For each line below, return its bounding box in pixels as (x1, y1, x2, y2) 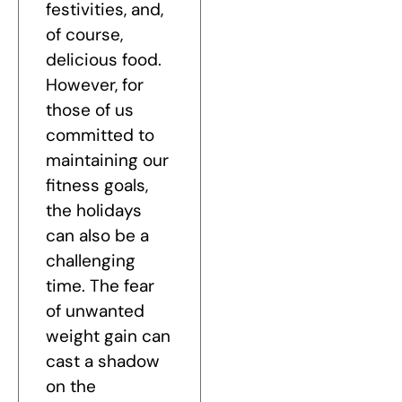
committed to (46, 124, 154, 147)
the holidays (46, 199, 142, 223)
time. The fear (46, 275, 154, 298)
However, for (46, 74, 144, 97)
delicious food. (46, 48, 162, 72)
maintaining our (46, 149, 169, 172)
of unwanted (46, 300, 144, 323)
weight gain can (46, 325, 170, 348)
